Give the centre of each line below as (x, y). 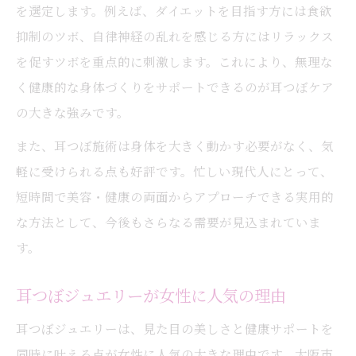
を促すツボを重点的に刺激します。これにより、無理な (174, 61)
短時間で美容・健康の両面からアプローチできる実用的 (175, 196)
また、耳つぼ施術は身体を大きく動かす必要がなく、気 (175, 145)
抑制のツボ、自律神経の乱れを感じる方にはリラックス (175, 36)
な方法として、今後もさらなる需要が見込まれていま (168, 222)
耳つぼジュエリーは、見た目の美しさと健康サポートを (175, 328)
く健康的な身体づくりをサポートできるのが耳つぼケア (175, 87)
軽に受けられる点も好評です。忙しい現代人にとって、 (174, 171)
